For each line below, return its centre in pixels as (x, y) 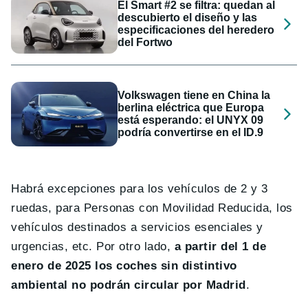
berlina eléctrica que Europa (191, 108)
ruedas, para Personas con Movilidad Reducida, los (152, 208)
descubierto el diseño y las (188, 17)
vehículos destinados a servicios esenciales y (137, 227)
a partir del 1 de (220, 246)
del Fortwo (145, 42)
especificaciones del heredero (196, 30)
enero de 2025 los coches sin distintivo (124, 265)
